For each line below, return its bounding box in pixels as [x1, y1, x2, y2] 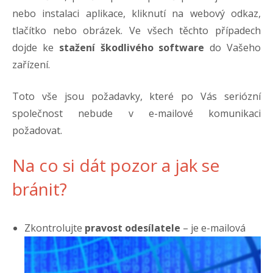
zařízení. [12, 57, 50, 71]
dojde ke [12, 40, 59, 54]
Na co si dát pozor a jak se [12, 153, 219, 177]
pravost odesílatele [85, 221, 180, 235]
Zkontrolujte [24, 221, 85, 235]
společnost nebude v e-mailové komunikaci [12, 106, 261, 120]
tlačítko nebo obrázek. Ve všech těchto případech [12, 23, 261, 37]
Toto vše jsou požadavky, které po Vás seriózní [12, 89, 261, 103]
